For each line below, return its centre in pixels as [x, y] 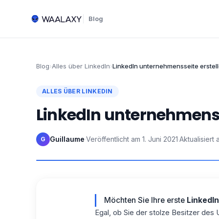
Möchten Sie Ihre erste [145, 200]
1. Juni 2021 [160, 139]
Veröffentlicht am [113, 139]
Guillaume [67, 139]
